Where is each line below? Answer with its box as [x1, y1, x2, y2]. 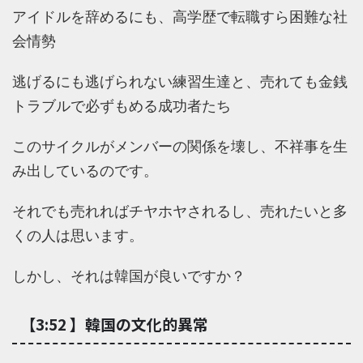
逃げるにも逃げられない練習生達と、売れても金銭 [12, 73, 348, 91]
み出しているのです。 [12, 162, 158, 180]
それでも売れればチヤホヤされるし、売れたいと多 [12, 203, 348, 220]
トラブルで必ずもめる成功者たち [12, 97, 231, 115]
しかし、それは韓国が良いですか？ [12, 267, 246, 285]
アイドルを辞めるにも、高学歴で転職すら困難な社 [12, 8, 348, 26]
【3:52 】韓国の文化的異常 [20, 313, 208, 335]
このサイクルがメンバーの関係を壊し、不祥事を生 [12, 138, 348, 156]
